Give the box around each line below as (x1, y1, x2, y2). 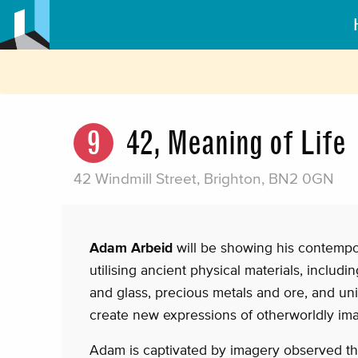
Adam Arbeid (89, 240, 177, 257)
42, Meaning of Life (126, 124, 346, 163)
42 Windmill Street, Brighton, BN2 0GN (74, 170, 334, 188)
